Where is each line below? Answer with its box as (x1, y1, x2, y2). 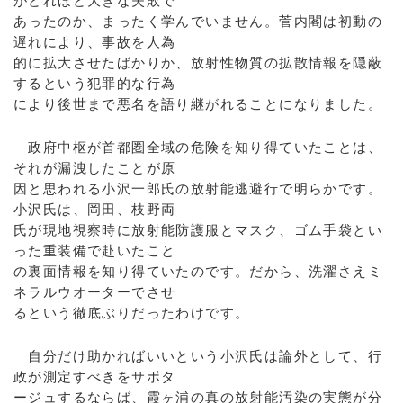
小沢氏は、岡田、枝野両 (13, 201, 176, 217)
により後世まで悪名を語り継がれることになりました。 (13, 96, 382, 112)
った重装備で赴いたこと (13, 243, 176, 258)
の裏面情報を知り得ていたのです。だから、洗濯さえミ (13, 264, 382, 279)
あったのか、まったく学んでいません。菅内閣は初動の (13, 13, 382, 29)
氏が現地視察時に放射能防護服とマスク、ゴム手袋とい (13, 222, 382, 237)
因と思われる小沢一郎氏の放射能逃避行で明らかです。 (13, 181, 382, 196)
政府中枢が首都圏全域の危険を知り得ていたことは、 (13, 139, 382, 155)
